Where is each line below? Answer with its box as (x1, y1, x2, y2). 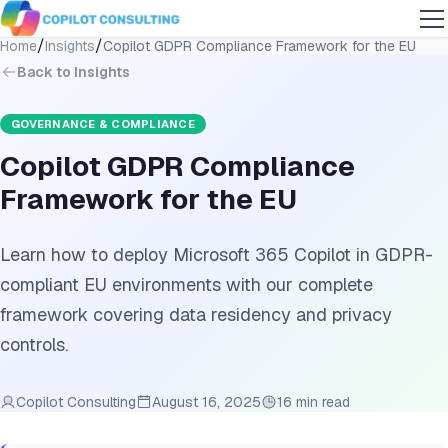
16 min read (277, 393, 350, 412)
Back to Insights (17, 63, 130, 82)
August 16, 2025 (152, 393, 261, 412)
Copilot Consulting (16, 393, 136, 412)
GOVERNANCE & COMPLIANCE (11, 117, 195, 132)
